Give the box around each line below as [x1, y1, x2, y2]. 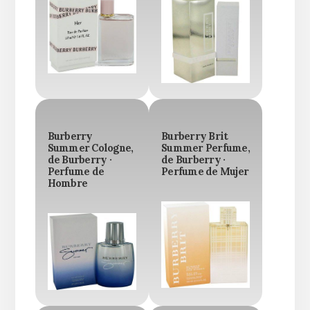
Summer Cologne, [47, 141, 134, 154]
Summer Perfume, [161, 141, 250, 154]
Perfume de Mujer [161, 165, 248, 178]
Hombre [47, 176, 88, 190]
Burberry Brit [161, 129, 228, 143]
